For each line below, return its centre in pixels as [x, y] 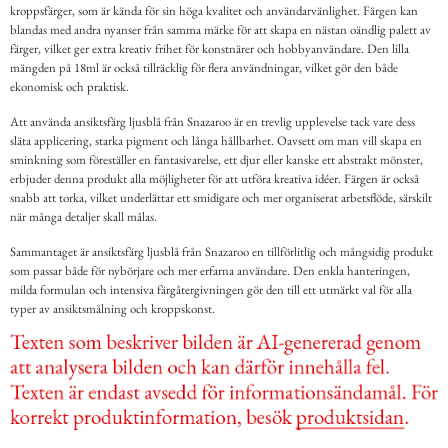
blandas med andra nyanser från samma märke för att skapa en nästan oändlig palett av [220, 30]
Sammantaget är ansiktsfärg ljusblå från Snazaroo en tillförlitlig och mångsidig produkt [221, 252]
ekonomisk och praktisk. [69, 87]
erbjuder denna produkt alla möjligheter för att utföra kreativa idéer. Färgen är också [214, 179]
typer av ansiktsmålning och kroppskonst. [112, 309]
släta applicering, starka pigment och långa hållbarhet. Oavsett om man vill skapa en [216, 141]
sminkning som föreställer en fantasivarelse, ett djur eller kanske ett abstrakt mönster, [216, 160]
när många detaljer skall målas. [83, 217]
